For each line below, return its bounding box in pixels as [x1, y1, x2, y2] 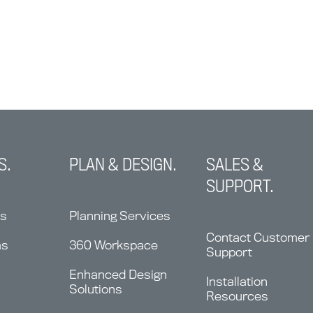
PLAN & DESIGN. [69, 154, 177, 175]
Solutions [69, 282, 122, 297]
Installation [206, 274, 268, 289]
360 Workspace [69, 238, 158, 253]
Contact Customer [206, 230, 310, 245]
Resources [206, 289, 268, 304]
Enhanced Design [69, 267, 167, 282]
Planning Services [69, 208, 170, 224]
